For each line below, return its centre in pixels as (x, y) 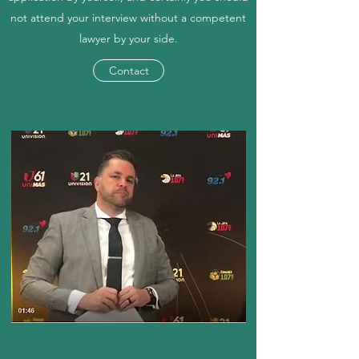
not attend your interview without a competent (128, 18)
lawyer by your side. (128, 38)
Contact (129, 71)
